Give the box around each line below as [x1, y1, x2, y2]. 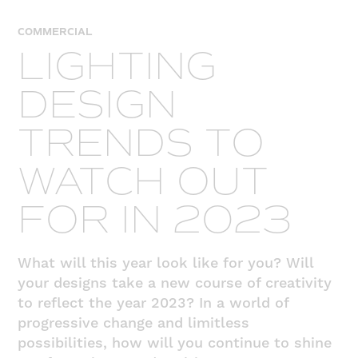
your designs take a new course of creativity [18, 273, 332, 292]
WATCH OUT [18, 158, 269, 203]
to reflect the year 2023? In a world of [18, 293, 289, 312]
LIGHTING [18, 43, 217, 88]
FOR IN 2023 [18, 197, 292, 241]
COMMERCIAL [18, 26, 93, 38]
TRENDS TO [18, 120, 265, 165]
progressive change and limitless [18, 313, 250, 332]
